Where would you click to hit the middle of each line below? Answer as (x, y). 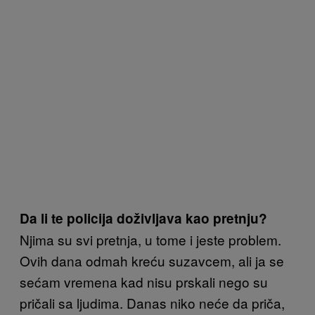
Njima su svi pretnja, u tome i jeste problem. (150, 239)
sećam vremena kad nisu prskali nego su (144, 282)
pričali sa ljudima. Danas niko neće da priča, (152, 303)
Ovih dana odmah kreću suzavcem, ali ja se (152, 261)
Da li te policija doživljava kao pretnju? (143, 218)
